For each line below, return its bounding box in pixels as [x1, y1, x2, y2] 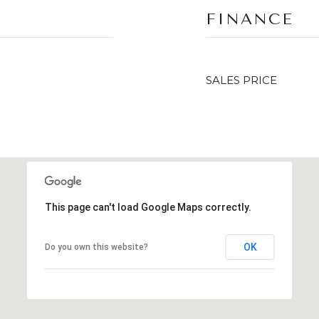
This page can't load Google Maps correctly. [44, 202, 251, 213]
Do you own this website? [44, 242, 148, 252]
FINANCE [206, 10, 293, 28]
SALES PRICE [206, 73, 277, 87]
